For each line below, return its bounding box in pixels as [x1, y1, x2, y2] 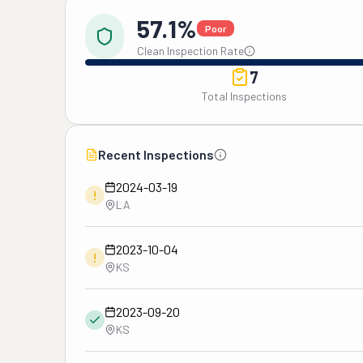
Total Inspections [202, 89, 287, 103]
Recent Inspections [98, 147, 214, 162]
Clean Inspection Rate [137, 44, 244, 58]
